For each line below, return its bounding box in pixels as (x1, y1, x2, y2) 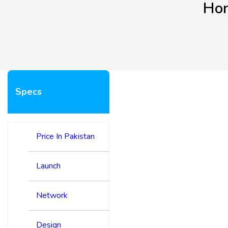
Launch (36, 160, 61, 172)
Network (36, 189, 68, 201)
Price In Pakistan (36, 130, 95, 142)
